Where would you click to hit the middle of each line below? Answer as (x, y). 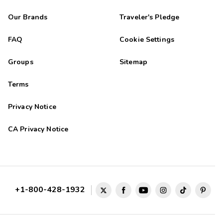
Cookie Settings (147, 40)
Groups (20, 62)
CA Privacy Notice (38, 129)
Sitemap (133, 62)
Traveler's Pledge (149, 17)
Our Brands (28, 17)
